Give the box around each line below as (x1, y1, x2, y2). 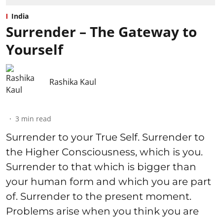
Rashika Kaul (49, 76, 96, 87)
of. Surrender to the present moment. (6, 190, 191, 202)
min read (21, 113, 51, 123)
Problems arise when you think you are (6, 205, 199, 217)
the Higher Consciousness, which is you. (6, 146, 203, 158)
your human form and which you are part (6, 175, 211, 187)
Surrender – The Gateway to (6, 22, 197, 41)
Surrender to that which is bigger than (6, 160, 196, 173)
